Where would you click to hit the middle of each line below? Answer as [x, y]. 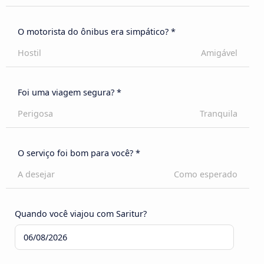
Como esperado [206, 174]
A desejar [36, 174]
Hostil [29, 53]
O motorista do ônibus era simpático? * [97, 32]
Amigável [219, 53]
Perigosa [35, 114]
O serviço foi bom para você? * [79, 153]
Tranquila [219, 114]
